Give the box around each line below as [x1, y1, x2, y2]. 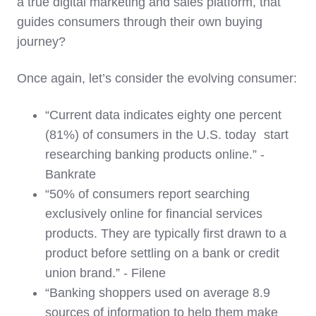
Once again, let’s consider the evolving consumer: [17, 71, 297, 86]
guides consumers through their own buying [17, 15, 262, 30]
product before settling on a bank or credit [45, 246, 279, 261]
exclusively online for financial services [45, 207, 262, 221]
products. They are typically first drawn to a [45, 226, 286, 241]
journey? [17, 35, 66, 49]
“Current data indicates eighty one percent [45, 108, 281, 123]
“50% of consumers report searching [45, 187, 250, 202]
